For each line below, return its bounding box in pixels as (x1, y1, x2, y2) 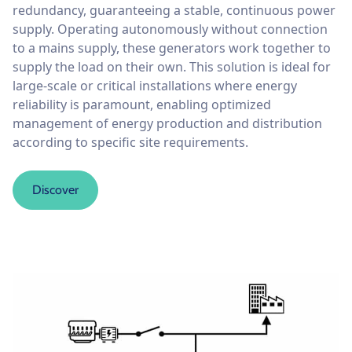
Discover (32, 181, 79, 197)
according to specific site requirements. (13, 133, 248, 151)
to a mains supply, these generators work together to (13, 38, 331, 57)
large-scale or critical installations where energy (13, 76, 297, 94)
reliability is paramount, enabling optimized (13, 95, 271, 113)
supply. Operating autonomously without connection (13, 20, 328, 38)
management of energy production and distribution (13, 114, 322, 132)
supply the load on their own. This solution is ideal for (13, 57, 331, 75)
